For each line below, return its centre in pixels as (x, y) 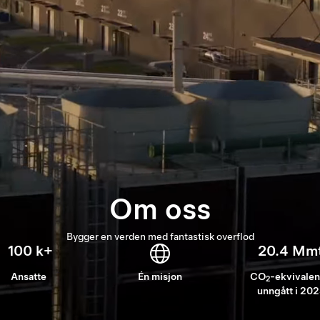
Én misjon (160, 276)
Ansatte (29, 276)
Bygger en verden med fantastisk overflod (160, 236)
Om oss (160, 209)
